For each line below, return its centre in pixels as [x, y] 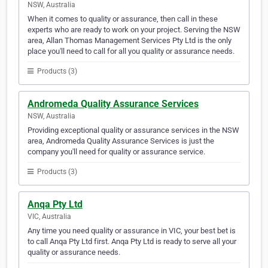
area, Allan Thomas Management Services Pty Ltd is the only [130, 41]
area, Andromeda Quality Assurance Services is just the [121, 141]
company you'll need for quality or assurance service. [116, 152]
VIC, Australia [49, 217]
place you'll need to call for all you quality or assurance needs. [131, 51]
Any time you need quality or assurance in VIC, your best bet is [132, 231]
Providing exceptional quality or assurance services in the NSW [133, 130]
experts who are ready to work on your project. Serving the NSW [134, 30]
